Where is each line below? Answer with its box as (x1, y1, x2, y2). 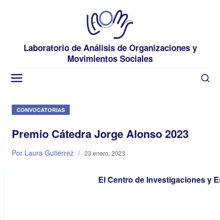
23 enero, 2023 (84, 148, 125, 157)
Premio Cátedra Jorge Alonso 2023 (12, 125, 189, 141)
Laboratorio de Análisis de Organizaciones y (23, 41, 197, 54)
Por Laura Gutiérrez (12, 147, 74, 158)
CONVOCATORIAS (17, 106, 65, 113)
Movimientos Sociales (67, 52, 153, 64)
